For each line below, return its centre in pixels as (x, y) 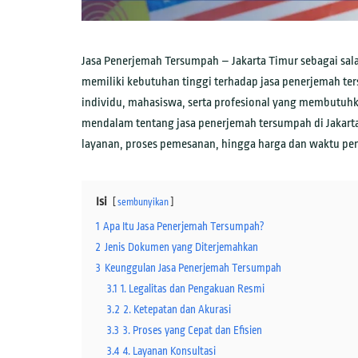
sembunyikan (143, 203)
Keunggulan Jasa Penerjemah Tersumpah (193, 268)
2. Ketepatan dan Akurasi (177, 310)
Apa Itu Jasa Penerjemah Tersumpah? (184, 227)
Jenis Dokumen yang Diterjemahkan (181, 248)
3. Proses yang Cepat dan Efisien (193, 331)
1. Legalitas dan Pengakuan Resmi (193, 289)
